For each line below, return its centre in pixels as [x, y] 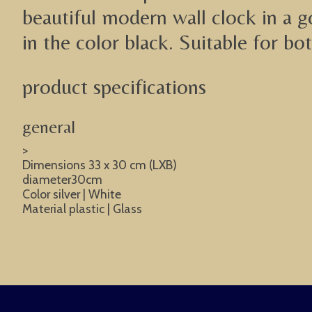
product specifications [114, 87]
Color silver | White [72, 194]
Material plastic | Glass [82, 209]
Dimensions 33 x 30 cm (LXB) [100, 165]
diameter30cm [62, 180]
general [49, 127]
